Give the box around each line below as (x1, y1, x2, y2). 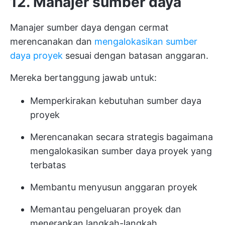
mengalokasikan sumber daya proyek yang (30, 146, 212, 156)
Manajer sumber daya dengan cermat (10, 22, 169, 33)
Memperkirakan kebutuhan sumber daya (30, 95, 201, 106)
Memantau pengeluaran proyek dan (30, 204, 181, 214)
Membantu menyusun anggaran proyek (30, 182, 197, 192)
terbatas (30, 160, 66, 170)
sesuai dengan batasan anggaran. (63, 50, 208, 61)
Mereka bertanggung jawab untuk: (10, 72, 157, 83)
